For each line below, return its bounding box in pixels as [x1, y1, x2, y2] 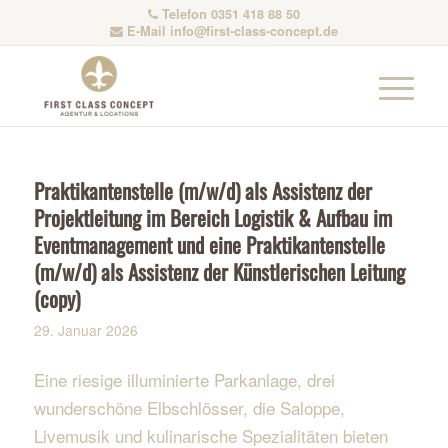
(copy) [33, 283, 80, 314]
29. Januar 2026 [33, 320, 138, 340]
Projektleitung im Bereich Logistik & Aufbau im [33, 202, 392, 233]
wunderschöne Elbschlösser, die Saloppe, [33, 395, 345, 421]
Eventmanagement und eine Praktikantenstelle [33, 229, 385, 260]
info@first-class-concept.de [169, 22, 338, 40]
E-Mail [122, 22, 170, 40]
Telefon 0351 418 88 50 [157, 5, 300, 23]
